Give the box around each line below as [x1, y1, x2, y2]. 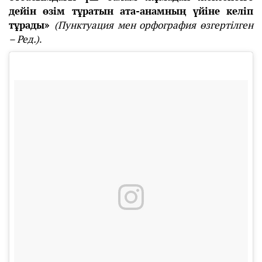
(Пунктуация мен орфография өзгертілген [54, 18, 253, 32]
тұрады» [9, 18, 54, 32]
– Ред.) [9, 32, 39, 46]
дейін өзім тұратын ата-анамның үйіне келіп [9, 4, 253, 18]
